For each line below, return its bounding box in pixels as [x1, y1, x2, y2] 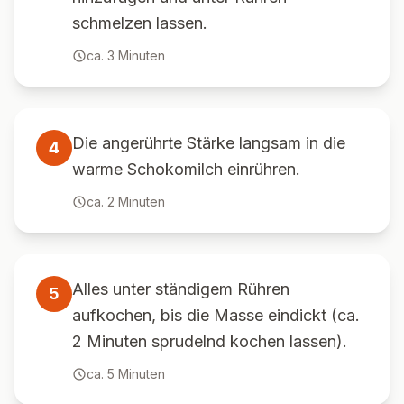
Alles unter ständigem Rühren [72, 280, 289, 298]
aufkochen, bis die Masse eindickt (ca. [72, 306, 360, 325]
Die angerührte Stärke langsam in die [72, 133, 345, 152]
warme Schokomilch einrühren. [72, 160, 300, 179]
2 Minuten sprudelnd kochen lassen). [72, 332, 347, 351]
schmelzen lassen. [72, 14, 207, 32]
